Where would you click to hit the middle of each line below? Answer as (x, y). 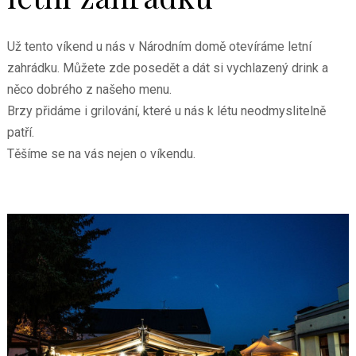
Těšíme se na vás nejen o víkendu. (101, 154)
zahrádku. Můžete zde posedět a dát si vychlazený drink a (167, 68)
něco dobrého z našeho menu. (89, 89)
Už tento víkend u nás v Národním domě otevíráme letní (159, 46)
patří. (20, 132)
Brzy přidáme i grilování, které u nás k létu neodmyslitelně (166, 111)
